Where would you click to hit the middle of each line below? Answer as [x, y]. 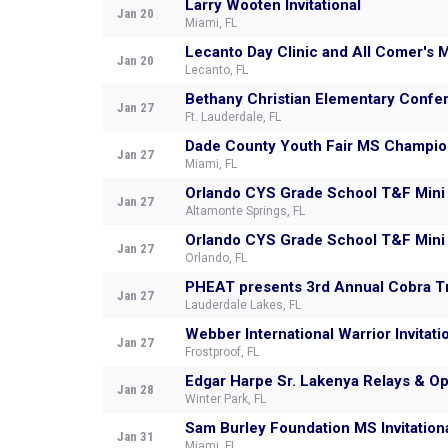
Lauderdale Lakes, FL [243, 305]
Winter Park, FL [225, 399]
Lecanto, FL [216, 70]
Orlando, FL [216, 258]
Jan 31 [135, 436]
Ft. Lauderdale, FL [233, 117]
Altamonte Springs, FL [245, 211]
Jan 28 [135, 389]
